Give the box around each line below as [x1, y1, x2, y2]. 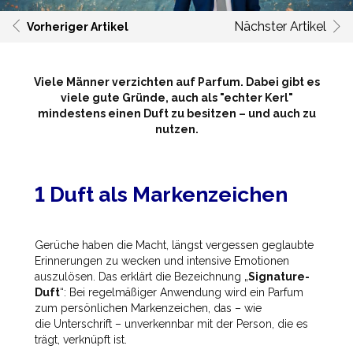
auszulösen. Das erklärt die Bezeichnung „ [35, 269, 248, 283]
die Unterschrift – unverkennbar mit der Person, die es [35, 317, 308, 330]
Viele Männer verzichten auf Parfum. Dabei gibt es [33, 75, 320, 88]
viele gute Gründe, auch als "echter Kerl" [60, 91, 293, 104]
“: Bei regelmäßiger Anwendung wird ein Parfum [60, 285, 303, 299]
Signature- [248, 269, 310, 283]
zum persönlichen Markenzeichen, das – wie [35, 301, 262, 314]
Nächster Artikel [234, 18, 326, 34]
